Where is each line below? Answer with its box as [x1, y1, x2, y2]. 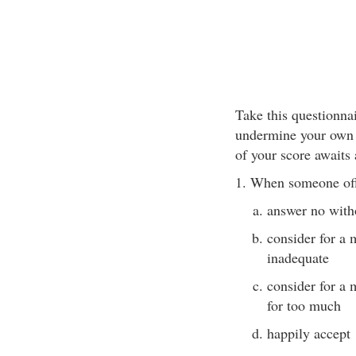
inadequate [266, 248, 329, 267]
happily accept [266, 323, 350, 342]
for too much [266, 296, 341, 315]
